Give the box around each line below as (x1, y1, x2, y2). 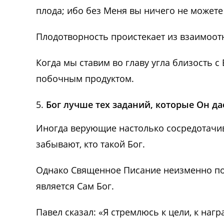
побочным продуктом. (36, 72, 134, 85)
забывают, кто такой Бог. (36, 138, 145, 150)
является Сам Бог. (36, 180, 114, 192)
